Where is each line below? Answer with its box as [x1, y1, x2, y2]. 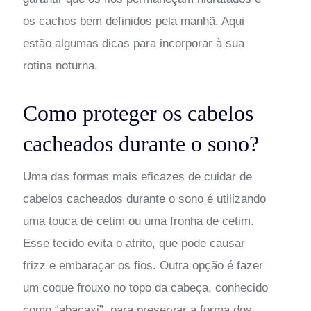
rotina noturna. [22, 58, 98, 72]
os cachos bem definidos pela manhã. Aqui [22, 14, 244, 28]
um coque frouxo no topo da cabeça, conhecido [22, 280, 268, 294]
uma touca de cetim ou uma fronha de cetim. [22, 214, 254, 228]
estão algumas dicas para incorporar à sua [22, 36, 244, 50]
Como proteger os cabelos [22, 100, 253, 126]
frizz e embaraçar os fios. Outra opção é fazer [22, 258, 263, 272]
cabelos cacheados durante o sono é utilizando [22, 192, 266, 205]
